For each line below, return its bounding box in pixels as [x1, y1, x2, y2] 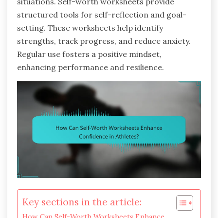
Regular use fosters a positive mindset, [17, 49, 162, 59]
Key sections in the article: [22, 196, 142, 208]
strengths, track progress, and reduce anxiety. [17, 36, 191, 46]
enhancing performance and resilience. [17, 62, 164, 73]
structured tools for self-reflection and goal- [17, 10, 186, 20]
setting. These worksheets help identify [17, 23, 163, 33]
